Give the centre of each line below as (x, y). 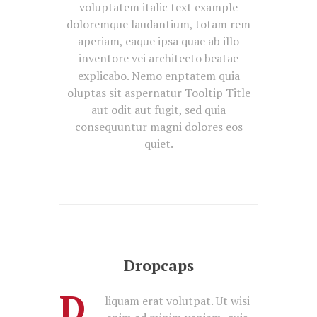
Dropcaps (158, 266)
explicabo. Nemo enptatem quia (158, 76)
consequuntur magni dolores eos (158, 127)
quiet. (158, 144)
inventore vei (114, 58)
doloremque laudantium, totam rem (158, 24)
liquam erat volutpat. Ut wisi (177, 300)
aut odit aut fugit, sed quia (158, 110)
